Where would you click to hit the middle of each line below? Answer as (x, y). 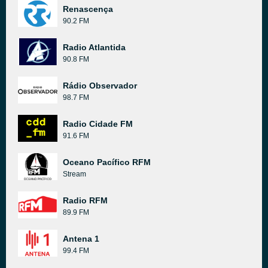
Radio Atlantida (94, 47)
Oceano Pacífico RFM (107, 162)
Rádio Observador (100, 86)
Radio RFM (85, 200)
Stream (74, 174)
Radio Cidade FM (98, 124)
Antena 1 (81, 239)
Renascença (88, 9)
